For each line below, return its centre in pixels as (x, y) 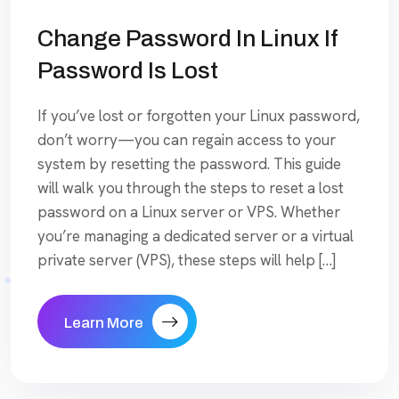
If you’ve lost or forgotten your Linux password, (199, 115)
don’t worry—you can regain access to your (187, 139)
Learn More (104, 322)
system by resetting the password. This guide (189, 163)
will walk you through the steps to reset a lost (191, 187)
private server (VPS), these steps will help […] (187, 260)
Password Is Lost (128, 70)
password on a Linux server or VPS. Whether (189, 212)
